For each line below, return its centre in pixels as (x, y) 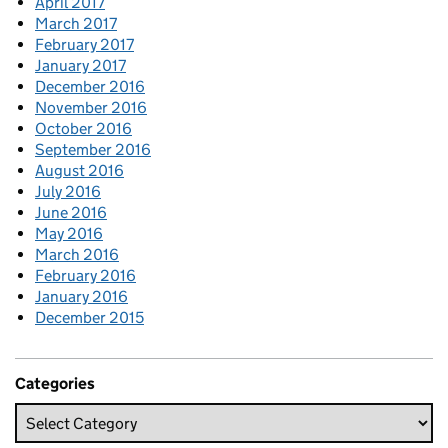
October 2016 (83, 129)
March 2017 (76, 24)
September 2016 (93, 150)
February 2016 (85, 276)
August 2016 (79, 171)
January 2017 (80, 66)
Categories (55, 384)
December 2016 (90, 87)
